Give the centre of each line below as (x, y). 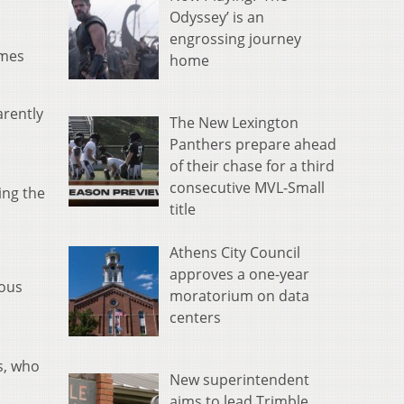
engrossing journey (235, 39)
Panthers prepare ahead (253, 145)
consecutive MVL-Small (247, 188)
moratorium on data (239, 296)
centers (195, 318)
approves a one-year (239, 275)
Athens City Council (235, 253)
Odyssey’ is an (217, 18)
